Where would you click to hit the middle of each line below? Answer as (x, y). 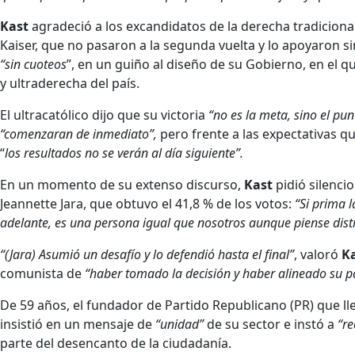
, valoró (318, 254)
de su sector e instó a (271, 324)
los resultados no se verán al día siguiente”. (124, 153)
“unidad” (179, 324)
